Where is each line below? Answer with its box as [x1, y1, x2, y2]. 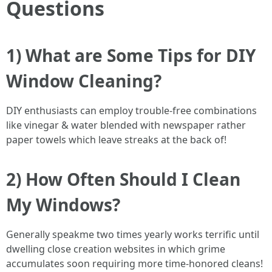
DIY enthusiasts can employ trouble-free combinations [6, 104, 257, 117]
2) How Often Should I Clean [6, 168, 240, 191]
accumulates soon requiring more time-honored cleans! [6, 257, 263, 270]
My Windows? [6, 193, 120, 216]
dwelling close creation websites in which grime [6, 242, 225, 256]
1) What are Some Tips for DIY [6, 44, 256, 67]
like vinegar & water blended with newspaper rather [6, 118, 246, 132]
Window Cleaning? [6, 69, 161, 92]
